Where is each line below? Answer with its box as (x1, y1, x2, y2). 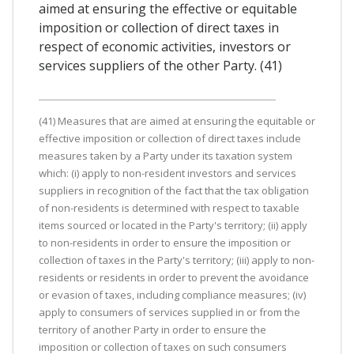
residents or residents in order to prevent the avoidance (39, 269, 309, 284)
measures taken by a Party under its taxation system (39, 148, 292, 163)
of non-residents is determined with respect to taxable (39, 200, 299, 215)
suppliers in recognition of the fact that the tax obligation (39, 183, 309, 198)
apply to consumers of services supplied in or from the (39, 304, 300, 319)
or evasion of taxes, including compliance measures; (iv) (39, 287, 306, 302)
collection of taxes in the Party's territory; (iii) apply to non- (39, 252, 314, 267)
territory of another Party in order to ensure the (39, 322, 266, 337)
